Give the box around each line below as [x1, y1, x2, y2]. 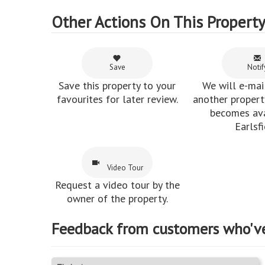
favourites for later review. [56, 92, 178, 106]
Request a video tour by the [54, 178, 180, 192]
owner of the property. [66, 192, 168, 206]
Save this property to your [59, 79, 176, 93]
